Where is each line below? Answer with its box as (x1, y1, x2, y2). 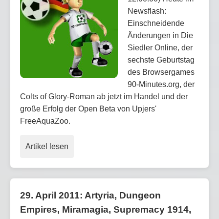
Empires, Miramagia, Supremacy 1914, (20, 204, 191, 215)
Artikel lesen (25, 142, 68, 151)
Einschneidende (128, 19, 184, 27)
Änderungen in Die (128, 31, 193, 40)
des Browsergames (128, 67, 195, 76)
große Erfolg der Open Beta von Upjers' (20, 104, 156, 113)
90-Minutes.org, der (128, 80, 195, 88)
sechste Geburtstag (128, 55, 195, 64)
